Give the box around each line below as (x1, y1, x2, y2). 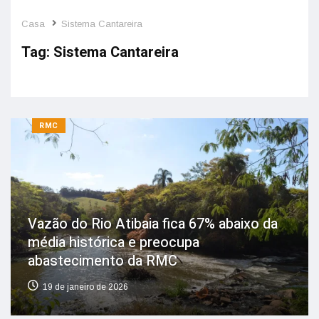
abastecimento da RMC (28, 251, 177, 272)
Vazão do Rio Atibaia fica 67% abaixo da (28, 214, 278, 235)
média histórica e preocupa (28, 232, 199, 253)
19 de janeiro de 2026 (43, 282, 128, 293)
